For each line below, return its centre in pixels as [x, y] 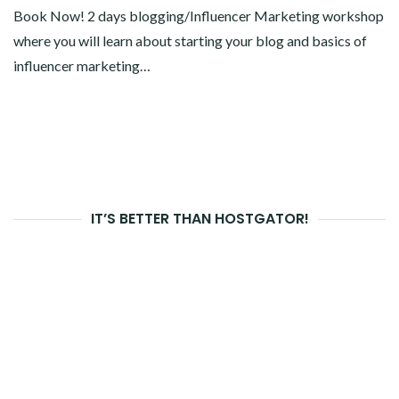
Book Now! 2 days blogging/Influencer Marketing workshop [199, 16]
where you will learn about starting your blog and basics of [190, 41]
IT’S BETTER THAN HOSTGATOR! [199, 219]
